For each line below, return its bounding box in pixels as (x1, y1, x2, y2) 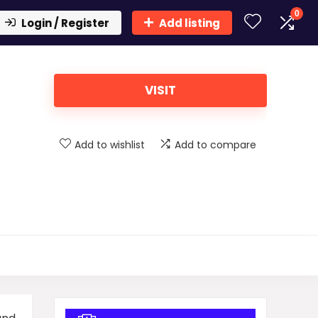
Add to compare (175, 138, 256, 152)
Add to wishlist (75, 138, 145, 152)
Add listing (159, 16, 220, 31)
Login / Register (21, 16, 109, 31)
